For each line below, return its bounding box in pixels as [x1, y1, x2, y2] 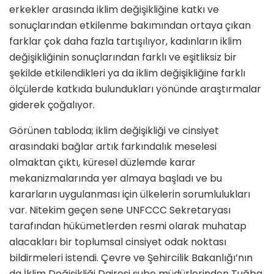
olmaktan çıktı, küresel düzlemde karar [9, 155, 196, 170]
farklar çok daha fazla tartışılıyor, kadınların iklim [9, 34, 242, 49]
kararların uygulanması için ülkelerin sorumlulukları [9, 187, 250, 202]
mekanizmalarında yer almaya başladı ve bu [9, 171, 222, 186]
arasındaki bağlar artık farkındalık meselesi [9, 139, 217, 154]
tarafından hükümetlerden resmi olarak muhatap [9, 219, 246, 234]
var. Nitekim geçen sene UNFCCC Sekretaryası [9, 203, 231, 218]
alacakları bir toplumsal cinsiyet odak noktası [9, 235, 226, 250]
